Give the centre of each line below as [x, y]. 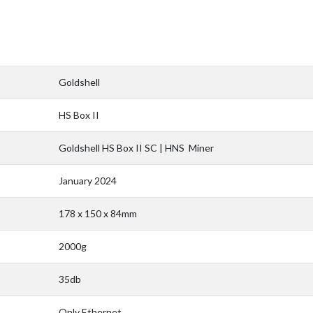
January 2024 [88, 180]
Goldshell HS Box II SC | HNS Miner [136, 147]
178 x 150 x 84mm [98, 213]
